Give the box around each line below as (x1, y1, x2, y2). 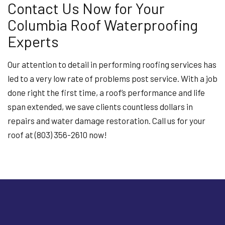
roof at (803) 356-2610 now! (8, 130, 107, 140)
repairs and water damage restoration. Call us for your (8, 116, 205, 126)
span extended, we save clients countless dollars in (8, 101, 193, 111)
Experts (8, 32, 59, 50)
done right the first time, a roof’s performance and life (8, 87, 205, 97)
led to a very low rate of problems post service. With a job (8, 73, 217, 83)
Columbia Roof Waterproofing (8, 16, 198, 34)
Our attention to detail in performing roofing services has (8, 59, 216, 69)
